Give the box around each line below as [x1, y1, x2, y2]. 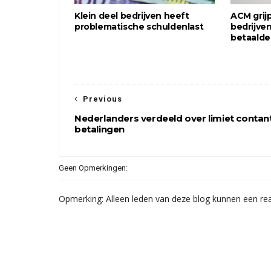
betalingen [74, 123, 125, 135]
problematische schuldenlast [74, 21, 204, 32]
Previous [83, 94, 122, 103]
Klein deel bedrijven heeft [74, 10, 189, 21]
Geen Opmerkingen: [59, 163, 128, 172]
